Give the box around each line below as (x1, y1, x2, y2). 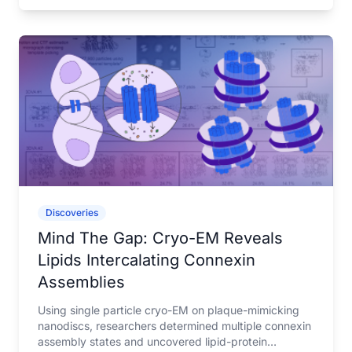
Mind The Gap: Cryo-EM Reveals (38, 229, 283, 247)
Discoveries (46, 207, 98, 218)
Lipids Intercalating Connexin (38, 251, 255, 269)
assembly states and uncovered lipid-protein (38, 335, 267, 348)
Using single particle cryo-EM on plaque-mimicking (38, 303, 299, 317)
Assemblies (38, 273, 125, 291)
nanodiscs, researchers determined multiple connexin (38, 319, 311, 332)
